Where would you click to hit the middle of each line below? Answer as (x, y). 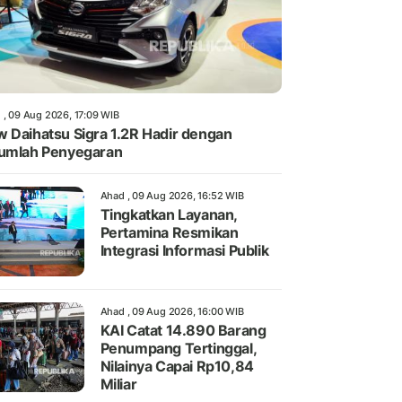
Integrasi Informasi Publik (184, 251)
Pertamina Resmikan (169, 233)
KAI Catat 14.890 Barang (183, 331)
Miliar (118, 385)
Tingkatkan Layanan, (168, 215)
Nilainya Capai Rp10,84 (177, 367)
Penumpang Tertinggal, (178, 349)
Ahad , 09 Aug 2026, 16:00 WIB (172, 312)
